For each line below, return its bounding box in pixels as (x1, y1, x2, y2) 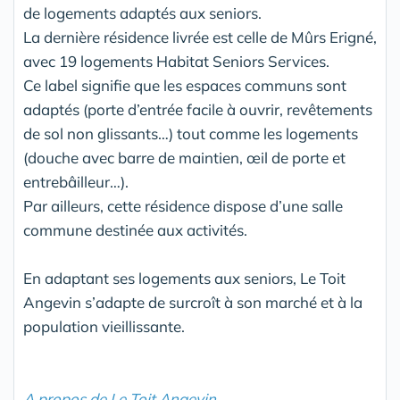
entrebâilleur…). (23, 172, 129, 191)
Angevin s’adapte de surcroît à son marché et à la (23, 293, 362, 312)
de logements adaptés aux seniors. (23, 4, 262, 22)
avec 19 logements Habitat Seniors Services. (23, 52, 329, 71)
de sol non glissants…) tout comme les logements (23, 124, 358, 143)
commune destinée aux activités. (23, 221, 247, 239)
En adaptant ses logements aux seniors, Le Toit (23, 269, 346, 287)
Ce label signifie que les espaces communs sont (23, 76, 346, 95)
